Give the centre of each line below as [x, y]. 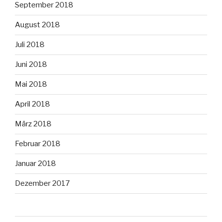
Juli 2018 [30, 45]
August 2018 [37, 25]
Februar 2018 [38, 144]
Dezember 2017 [42, 184]
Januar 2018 [35, 164]
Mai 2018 [31, 84]
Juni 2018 [31, 65]
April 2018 [32, 104]
